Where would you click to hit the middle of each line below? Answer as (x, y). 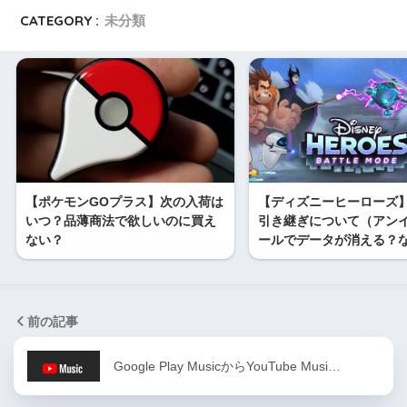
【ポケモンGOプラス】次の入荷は (124, 202)
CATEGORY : (60, 20)
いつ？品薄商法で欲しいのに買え (121, 221)
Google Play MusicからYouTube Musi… (227, 367)
